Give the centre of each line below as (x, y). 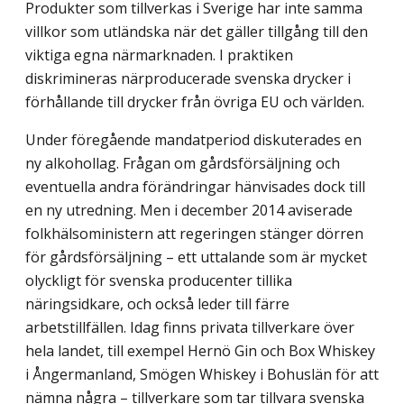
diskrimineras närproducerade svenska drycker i (188, 78)
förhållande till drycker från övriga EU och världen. (195, 101)
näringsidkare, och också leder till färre (157, 303)
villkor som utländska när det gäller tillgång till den (197, 31)
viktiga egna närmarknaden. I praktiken (159, 55)
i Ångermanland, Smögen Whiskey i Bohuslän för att (202, 374)
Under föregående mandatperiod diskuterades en (193, 139)
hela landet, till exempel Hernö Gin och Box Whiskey (200, 350)
